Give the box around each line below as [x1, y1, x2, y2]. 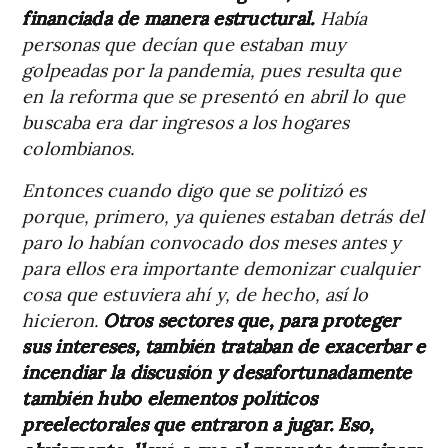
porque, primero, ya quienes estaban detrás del [22, 202, 424, 228]
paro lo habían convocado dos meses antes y [22, 228, 402, 254]
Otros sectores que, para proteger [103, 306, 400, 332]
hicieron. [22, 306, 104, 332]
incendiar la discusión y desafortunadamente [22, 358, 412, 384]
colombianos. [22, 134, 135, 160]
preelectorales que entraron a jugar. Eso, [22, 410, 375, 436]
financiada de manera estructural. [22, 4, 320, 30]
